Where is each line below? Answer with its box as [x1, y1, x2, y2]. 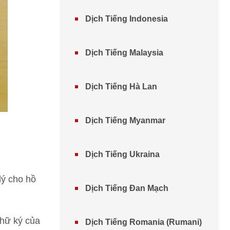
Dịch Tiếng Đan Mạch [85, 184, 168, 193]
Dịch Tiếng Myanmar [85, 116, 165, 125]
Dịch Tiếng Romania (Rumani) [85, 218, 202, 226]
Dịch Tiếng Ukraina [85, 150, 160, 159]
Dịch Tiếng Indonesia [85, 14, 168, 23]
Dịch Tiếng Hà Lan [85, 82, 157, 91]
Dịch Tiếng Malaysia [85, 48, 163, 57]
